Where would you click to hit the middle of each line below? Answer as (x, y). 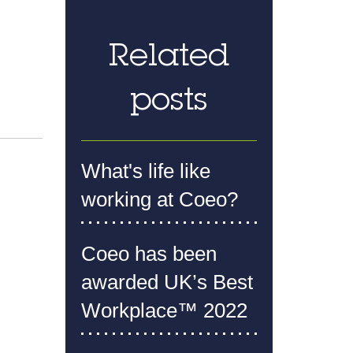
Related (169, 58)
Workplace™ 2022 (164, 310)
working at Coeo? (159, 199)
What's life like (145, 171)
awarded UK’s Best (167, 282)
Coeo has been (149, 253)
